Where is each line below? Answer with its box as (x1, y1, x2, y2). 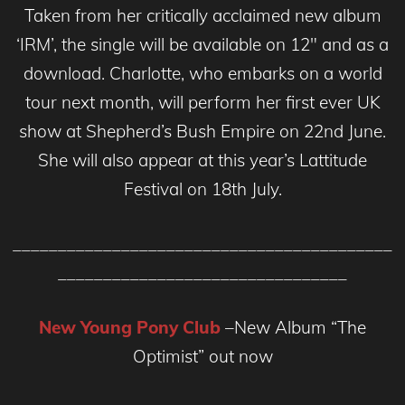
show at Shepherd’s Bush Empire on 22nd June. (19, 120, 386, 143)
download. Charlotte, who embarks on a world (23, 62, 382, 85)
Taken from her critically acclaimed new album (24, 5, 381, 27)
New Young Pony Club (39, 316, 221, 339)
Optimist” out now (132, 345, 273, 368)
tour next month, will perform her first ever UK (24, 91, 381, 114)
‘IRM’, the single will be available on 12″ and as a (16, 33, 389, 56)
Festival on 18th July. (123, 178, 282, 201)
